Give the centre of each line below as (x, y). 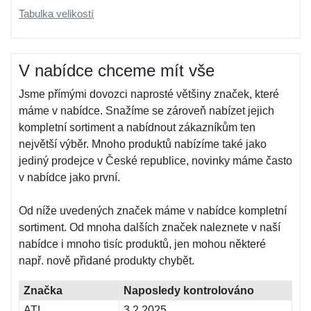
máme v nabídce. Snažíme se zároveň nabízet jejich (146, 111)
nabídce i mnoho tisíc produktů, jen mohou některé (142, 244)
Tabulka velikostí (56, 14)
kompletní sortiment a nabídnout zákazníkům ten (137, 127)
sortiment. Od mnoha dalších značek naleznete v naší (150, 227)
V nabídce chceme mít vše (117, 70)
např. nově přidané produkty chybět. (107, 261)
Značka (43, 291)
